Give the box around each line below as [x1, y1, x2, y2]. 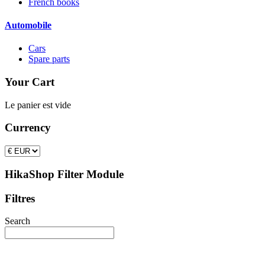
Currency [5, 121, 51, 134]
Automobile [5, 20, 51, 31]
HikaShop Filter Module [5, 167, 124, 180]
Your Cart [5, 76, 54, 88]
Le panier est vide [5, 99, 71, 110]
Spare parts [28, 54, 70, 64]
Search [5, 216, 30, 227]
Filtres [5, 192, 35, 205]
